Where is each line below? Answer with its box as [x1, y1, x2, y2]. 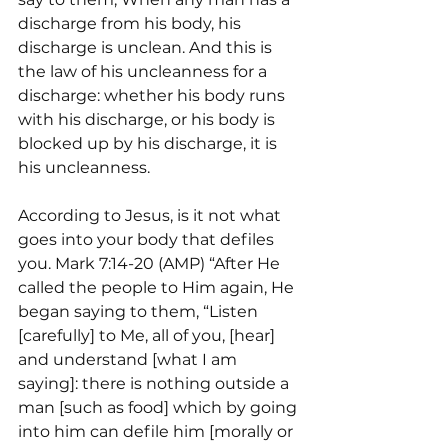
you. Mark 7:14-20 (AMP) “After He [18, 254, 284, 273]
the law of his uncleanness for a [18, 62, 271, 81]
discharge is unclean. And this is [18, 38, 276, 57]
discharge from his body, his [18, 14, 245, 33]
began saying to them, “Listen [18, 302, 262, 321]
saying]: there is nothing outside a [18, 374, 293, 393]
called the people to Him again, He [18, 278, 298, 297]
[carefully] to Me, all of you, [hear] [18, 326, 279, 345]
